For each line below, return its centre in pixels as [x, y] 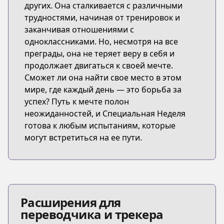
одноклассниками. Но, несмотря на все [101, 41]
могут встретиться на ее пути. [83, 137]
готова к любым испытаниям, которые [100, 125]
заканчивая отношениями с [79, 29]
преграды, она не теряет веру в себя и [99, 53]
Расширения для [71, 202]
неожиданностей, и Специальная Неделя [105, 113]
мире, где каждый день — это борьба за [103, 89]
